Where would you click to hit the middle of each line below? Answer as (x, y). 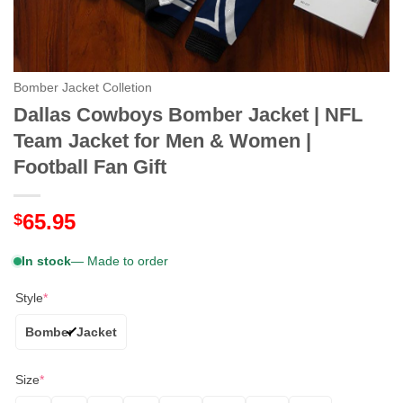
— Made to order (120, 260)
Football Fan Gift (90, 166)
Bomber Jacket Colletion (83, 88)
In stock (46, 260)
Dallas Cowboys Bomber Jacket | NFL (188, 114)
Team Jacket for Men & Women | (162, 140)
